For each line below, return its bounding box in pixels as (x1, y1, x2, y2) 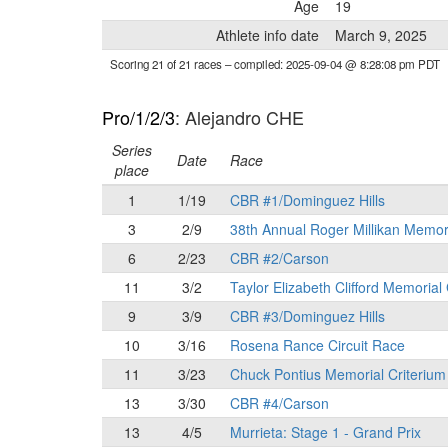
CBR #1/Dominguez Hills (230, 190, 385, 210)
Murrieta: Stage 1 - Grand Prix (230, 422, 421, 442)
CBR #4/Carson (230, 393, 329, 413)
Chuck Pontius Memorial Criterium (230, 364, 446, 384)
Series (112, 140, 152, 160)
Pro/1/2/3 (102, 104, 175, 130)
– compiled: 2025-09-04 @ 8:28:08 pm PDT (225, 56, 440, 72)
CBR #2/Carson (230, 248, 329, 268)
